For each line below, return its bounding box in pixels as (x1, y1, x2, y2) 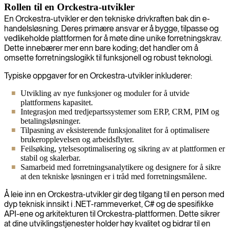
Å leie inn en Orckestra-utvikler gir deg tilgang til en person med (4, 189, 224, 199)
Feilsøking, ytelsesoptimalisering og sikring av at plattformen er (21, 144, 225, 153)
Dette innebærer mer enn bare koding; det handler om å (4, 43, 198, 53)
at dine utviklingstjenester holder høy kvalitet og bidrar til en (4, 218, 210, 228)
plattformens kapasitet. (21, 98, 93, 107)
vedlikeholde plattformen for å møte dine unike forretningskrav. (4, 33, 222, 43)
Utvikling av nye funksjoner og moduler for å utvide (21, 88, 189, 98)
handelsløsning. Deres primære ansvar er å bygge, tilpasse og (4, 23, 219, 33)
